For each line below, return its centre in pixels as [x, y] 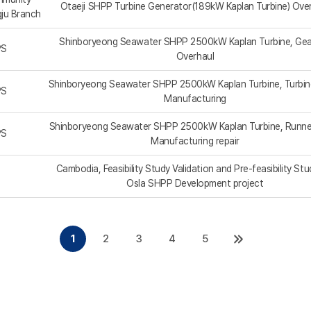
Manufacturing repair [195, 141]
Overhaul [195, 57]
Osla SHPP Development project [195, 184]
